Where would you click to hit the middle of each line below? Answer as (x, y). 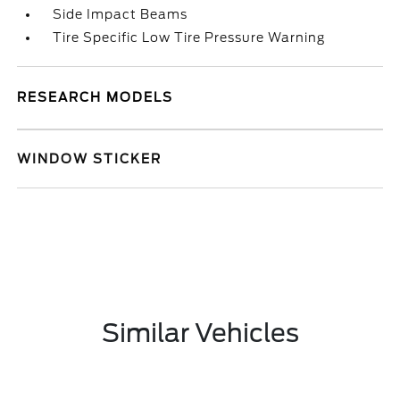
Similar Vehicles (200, 333)
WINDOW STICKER (90, 159)
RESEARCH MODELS (96, 97)
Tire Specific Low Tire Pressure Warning (189, 37)
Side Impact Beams (121, 14)
